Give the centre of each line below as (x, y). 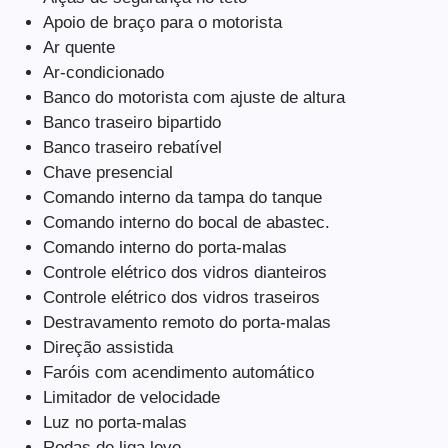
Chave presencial (107, 173)
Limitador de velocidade (131, 398)
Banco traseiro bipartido (131, 123)
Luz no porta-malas (114, 423)
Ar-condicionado (103, 73)
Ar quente (78, 48)
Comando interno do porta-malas (164, 248)
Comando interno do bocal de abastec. (186, 223)
